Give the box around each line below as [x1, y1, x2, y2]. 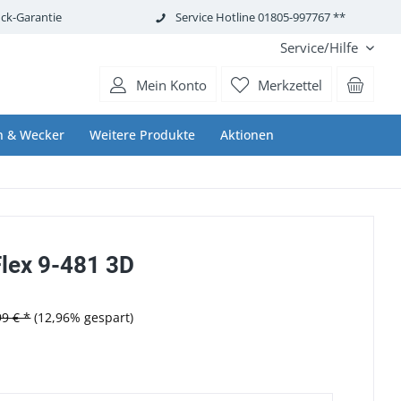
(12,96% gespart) [34, 308, 134, 326]
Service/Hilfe [280, 38, 358, 56]
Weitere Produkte [90, 126, 195, 143]
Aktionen [220, 126, 274, 143]
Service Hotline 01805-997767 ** [175, 8, 346, 25]
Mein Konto [136, 76, 207, 94]
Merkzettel [258, 76, 322, 94]
